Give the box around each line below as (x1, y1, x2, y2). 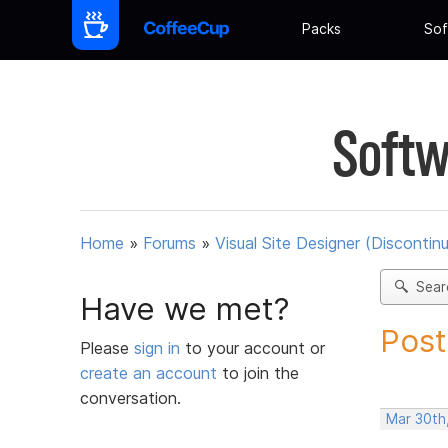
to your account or (185, 337, 325, 358)
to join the (217, 362, 299, 383)
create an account (80, 362, 217, 383)
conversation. (80, 387, 181, 408)
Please (80, 337, 134, 358)
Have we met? (80, 289, 290, 328)
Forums (143, 233, 196, 254)
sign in (134, 337, 185, 358)
